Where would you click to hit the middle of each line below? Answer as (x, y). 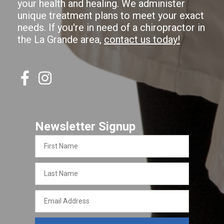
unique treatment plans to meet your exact (111, 15)
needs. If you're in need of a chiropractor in (111, 27)
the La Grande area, (61, 39)
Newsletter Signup (85, 126)
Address (53, 202)
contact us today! (142, 39)
